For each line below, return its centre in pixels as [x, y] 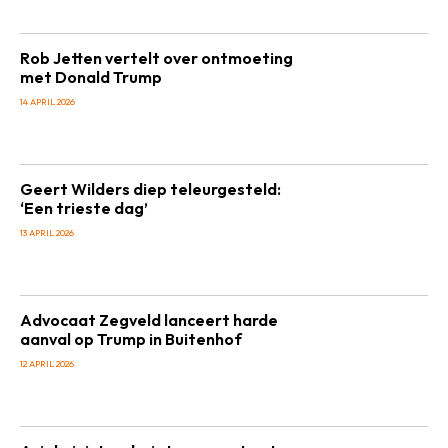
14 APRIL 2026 [47, 101]
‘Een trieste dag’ [84, 208]
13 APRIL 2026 [47, 232]
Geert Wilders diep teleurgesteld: [150, 189]
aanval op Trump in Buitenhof [131, 339]
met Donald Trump [91, 77]
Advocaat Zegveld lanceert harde [149, 320]
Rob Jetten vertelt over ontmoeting [156, 58]
